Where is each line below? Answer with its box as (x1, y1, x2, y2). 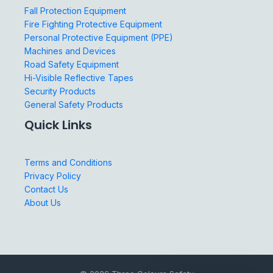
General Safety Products (24, 99, 123, 110)
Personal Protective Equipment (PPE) (24, 32, 173, 43)
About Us (24, 197, 61, 208)
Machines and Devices (24, 45, 116, 56)
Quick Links (24, 116, 92, 133)
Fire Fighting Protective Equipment (24, 18, 162, 29)
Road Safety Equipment (24, 58, 119, 69)
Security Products (24, 85, 96, 96)
